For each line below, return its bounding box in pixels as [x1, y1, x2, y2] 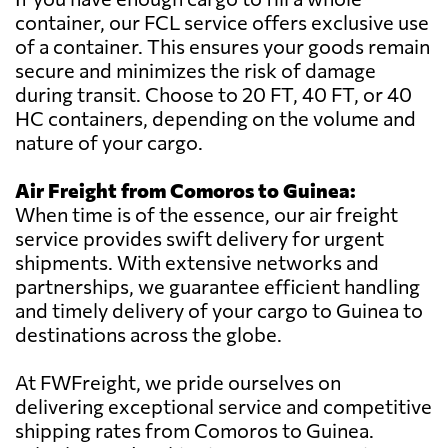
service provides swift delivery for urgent [15, 226, 384, 251]
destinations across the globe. [15, 322, 282, 347]
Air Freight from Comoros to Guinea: [15, 178, 356, 203]
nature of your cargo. [15, 130, 203, 155]
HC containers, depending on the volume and [15, 106, 416, 131]
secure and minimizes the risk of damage [15, 58, 376, 83]
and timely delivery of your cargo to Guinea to [15, 298, 423, 323]
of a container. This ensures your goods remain [15, 34, 430, 59]
